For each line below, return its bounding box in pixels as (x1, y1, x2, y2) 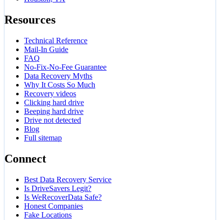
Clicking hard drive (24, 98, 84, 107)
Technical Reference (24, 36, 87, 45)
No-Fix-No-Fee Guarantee (24, 62, 107, 71)
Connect (4, 152, 46, 165)
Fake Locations (24, 210, 72, 219)
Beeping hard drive (24, 107, 83, 115)
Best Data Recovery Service (24, 175, 111, 184)
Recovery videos (24, 89, 76, 98)
